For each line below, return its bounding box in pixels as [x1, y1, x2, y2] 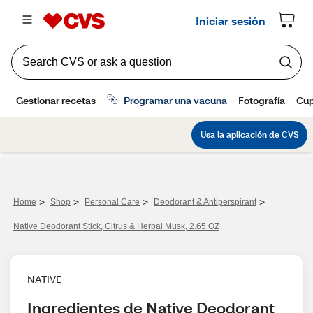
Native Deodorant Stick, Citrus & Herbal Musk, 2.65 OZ [13, 221, 219, 231]
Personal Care [85, 197, 140, 207]
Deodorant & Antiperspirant [154, 197, 256, 207]
